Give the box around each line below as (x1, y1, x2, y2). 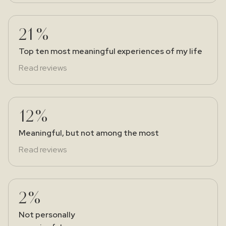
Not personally (19, 209, 75, 220)
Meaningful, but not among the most (19, 127, 159, 138)
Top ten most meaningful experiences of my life (19, 45, 202, 56)
